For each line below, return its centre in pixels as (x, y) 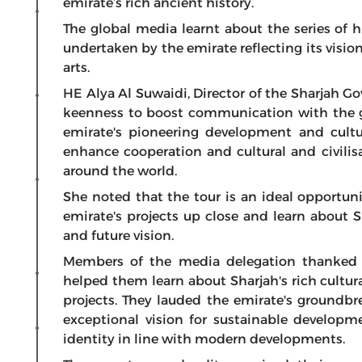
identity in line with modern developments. (204, 339)
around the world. (123, 171)
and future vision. (118, 236)
